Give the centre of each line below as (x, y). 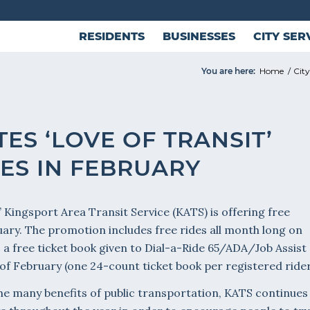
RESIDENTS (111, 36)
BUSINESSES (199, 36)
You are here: (228, 71)
